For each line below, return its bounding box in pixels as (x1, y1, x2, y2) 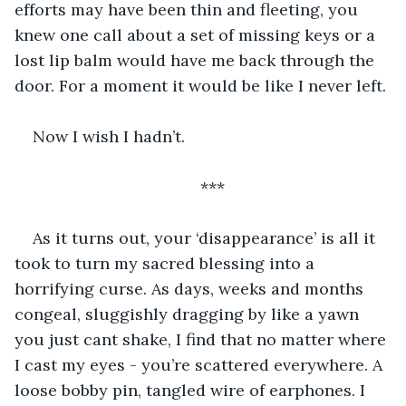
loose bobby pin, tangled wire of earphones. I (14, 379, 370, 401)
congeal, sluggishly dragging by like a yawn (14, 303, 363, 324)
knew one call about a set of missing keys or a (14, 24, 380, 45)
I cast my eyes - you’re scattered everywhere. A (14, 353, 387, 375)
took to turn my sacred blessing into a (14, 252, 319, 274)
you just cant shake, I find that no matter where (14, 328, 391, 350)
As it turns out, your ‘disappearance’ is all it (33, 227, 380, 248)
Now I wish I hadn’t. (33, 125, 185, 147)
